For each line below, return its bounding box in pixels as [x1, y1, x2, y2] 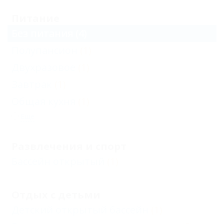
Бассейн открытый [11, 154, 104, 168]
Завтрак [11, 77, 52, 91]
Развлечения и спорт [11, 139, 126, 153]
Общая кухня [11, 94, 75, 108]
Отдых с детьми [11, 188, 100, 201]
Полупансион [11, 43, 77, 57]
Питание [11, 11, 59, 25]
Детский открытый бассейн [11, 203, 148, 216]
